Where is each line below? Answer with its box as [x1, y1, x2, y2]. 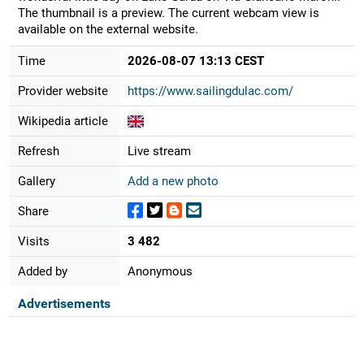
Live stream [127, 143, 191, 158]
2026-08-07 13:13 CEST [127, 53, 264, 68]
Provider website [17, 83, 108, 98]
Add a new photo [127, 173, 219, 188]
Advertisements [17, 295, 110, 311]
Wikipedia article [17, 113, 108, 128]
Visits [17, 233, 50, 249]
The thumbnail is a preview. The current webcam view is [17, 5, 319, 20]
